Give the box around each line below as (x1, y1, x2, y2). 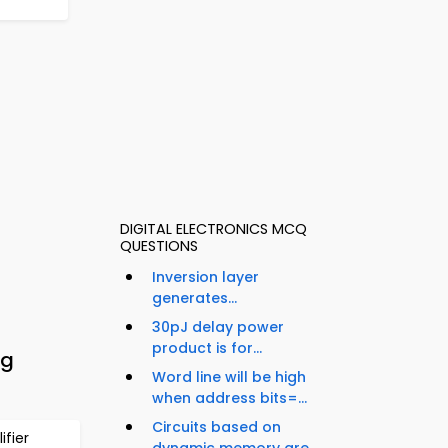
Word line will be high (152, 367, 306, 388)
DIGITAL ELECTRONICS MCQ (120, 219, 307, 240)
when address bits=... (152, 388, 307, 409)
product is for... (152, 338, 262, 359)
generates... (152, 288, 237, 309)
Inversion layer (152, 267, 259, 288)
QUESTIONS (120, 236, 198, 257)
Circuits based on (152, 417, 281, 438)
